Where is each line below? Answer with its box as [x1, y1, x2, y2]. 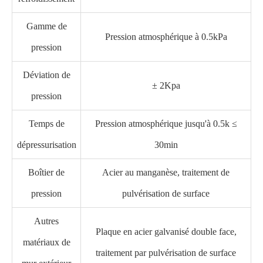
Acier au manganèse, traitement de [102, 167, 230, 177]
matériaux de [22, 237, 70, 247]
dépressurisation [16, 140, 76, 150]
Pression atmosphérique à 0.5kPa [104, 32, 227, 42]
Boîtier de [28, 167, 65, 177]
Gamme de [26, 21, 67, 31]
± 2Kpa [151, 80, 180, 90]
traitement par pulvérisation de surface [96, 248, 236, 258]
